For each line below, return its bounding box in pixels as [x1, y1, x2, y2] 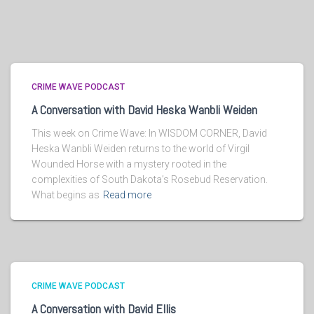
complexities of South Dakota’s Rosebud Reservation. [32, 174, 268, 186]
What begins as [32, 189, 100, 201]
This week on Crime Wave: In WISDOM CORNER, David [32, 128, 267, 139]
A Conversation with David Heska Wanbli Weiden [32, 102, 257, 118]
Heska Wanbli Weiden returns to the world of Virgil [32, 143, 250, 155]
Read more [103, 189, 151, 201]
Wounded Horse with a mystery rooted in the [32, 158, 226, 170]
